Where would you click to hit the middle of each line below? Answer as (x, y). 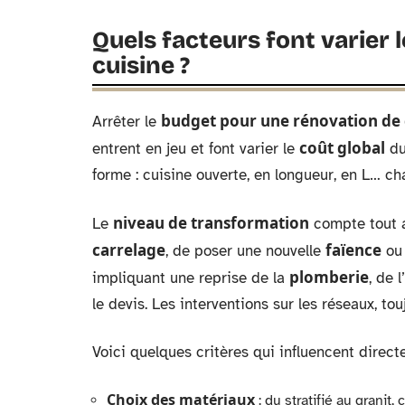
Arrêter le (127, 122)
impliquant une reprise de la (191, 278)
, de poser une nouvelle (245, 251)
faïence (353, 250)
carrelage (129, 250)
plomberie (329, 277)
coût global (342, 148)
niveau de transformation (211, 223)
